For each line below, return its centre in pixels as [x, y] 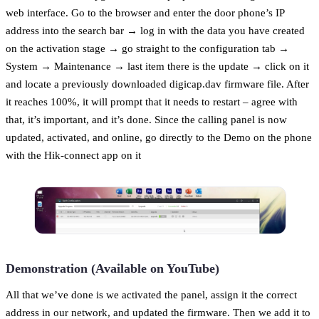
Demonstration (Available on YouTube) [113, 269]
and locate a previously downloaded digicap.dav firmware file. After [157, 83]
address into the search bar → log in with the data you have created [155, 30]
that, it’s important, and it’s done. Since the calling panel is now [146, 119]
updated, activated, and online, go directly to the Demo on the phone [159, 137]
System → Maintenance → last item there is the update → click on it [157, 66]
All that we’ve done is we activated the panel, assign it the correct [151, 295]
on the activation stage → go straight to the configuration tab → [147, 48]
